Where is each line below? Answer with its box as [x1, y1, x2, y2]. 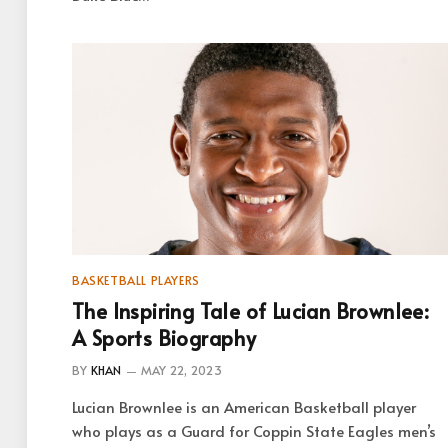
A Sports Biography [72, 323, 257, 352]
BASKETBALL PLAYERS [72, 271, 200, 288]
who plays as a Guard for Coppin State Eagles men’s [72, 419, 436, 441]
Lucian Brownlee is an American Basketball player [72, 395, 416, 417]
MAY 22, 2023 [140, 361, 222, 378]
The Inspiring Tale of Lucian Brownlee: [72, 296, 430, 325]
